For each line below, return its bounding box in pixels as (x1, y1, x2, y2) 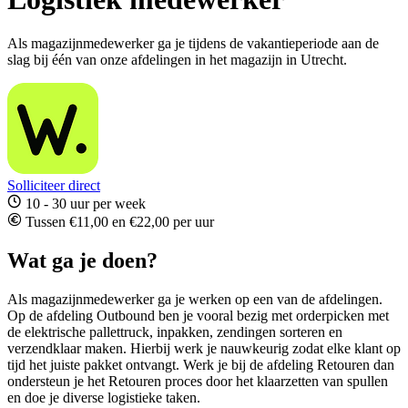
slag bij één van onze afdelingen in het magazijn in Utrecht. (7, 52, 347, 68)
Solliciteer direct (7, 178, 100, 194)
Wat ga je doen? (7, 249, 158, 273)
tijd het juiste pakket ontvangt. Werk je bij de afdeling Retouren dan (7, 356, 394, 372)
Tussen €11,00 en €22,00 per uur (22, 214, 214, 230)
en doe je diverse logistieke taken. (7, 389, 200, 405)
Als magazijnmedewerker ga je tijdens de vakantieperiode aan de (7, 36, 379, 52)
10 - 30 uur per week (22, 196, 146, 212)
